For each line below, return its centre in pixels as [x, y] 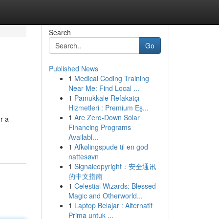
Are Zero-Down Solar [107, 117]
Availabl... [83, 137]
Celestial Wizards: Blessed [115, 186]
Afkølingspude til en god [111, 147]
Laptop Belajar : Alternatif [113, 205]
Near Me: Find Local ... [104, 88]
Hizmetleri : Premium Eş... [108, 108]
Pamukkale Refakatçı [107, 98]
